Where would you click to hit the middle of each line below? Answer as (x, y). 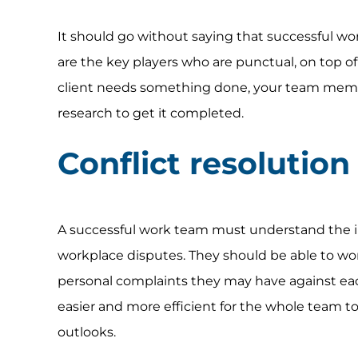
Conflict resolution (203, 163)
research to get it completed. (150, 113)
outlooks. (86, 332)
